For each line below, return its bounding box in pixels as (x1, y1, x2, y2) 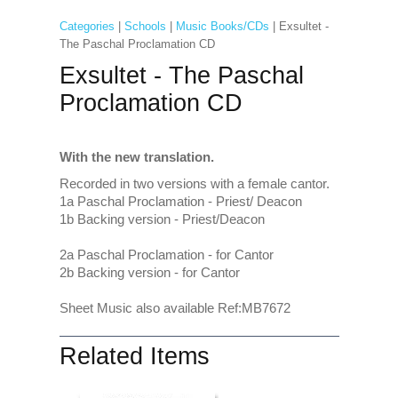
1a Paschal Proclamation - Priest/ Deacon (59, 194, 302, 209)
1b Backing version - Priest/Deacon (59, 211, 265, 227)
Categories (59, 20, 115, 33)
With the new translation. (59, 149, 214, 164)
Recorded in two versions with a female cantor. (59, 176, 330, 191)
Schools (123, 20, 166, 33)
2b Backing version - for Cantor (59, 265, 240, 280)
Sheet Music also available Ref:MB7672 (59, 300, 291, 315)
